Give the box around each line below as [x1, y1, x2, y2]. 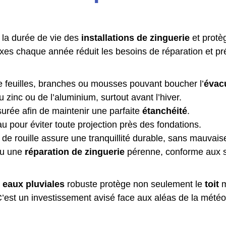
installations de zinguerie [81, 33, 190, 43]
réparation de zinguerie [25, 147, 125, 157]
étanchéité [142, 106, 187, 116]
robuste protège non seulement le [65, 179, 205, 189]
